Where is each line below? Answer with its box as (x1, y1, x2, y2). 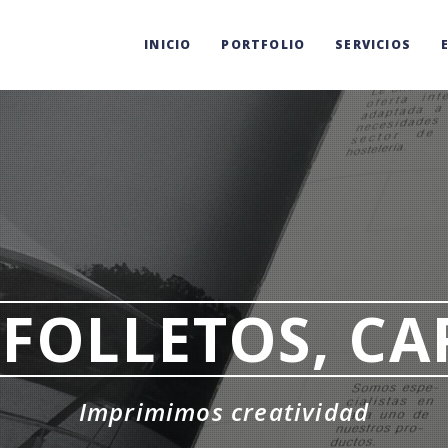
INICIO (144, 36, 192, 53)
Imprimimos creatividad (78, 395, 370, 428)
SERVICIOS (335, 36, 411, 53)
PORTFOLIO (221, 36, 306, 53)
